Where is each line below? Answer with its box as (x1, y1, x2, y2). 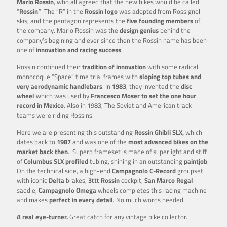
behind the (159, 25, 191, 35)
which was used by (34, 90, 91, 101)
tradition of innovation (82, 61, 146, 72)
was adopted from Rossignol (118, 6, 200, 16)
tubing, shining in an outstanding (90, 156, 182, 166)
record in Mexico (17, 100, 64, 110)
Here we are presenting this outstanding (17, 127, 134, 137)
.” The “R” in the (38, 6, 85, 16)
